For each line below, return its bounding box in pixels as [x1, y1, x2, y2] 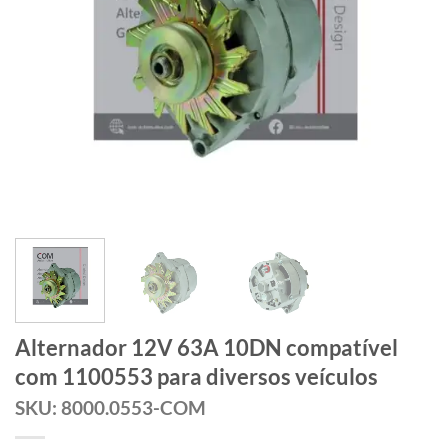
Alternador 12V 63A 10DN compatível [15, 333, 398, 361]
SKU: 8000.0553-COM [15, 395, 206, 419]
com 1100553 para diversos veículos [15, 362, 378, 390]
